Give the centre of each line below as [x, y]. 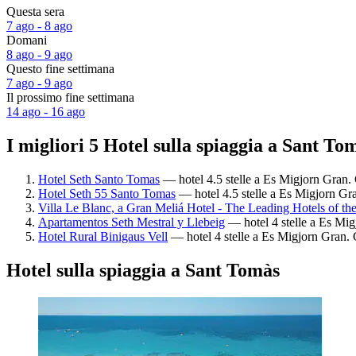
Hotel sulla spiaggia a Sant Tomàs [143, 270]
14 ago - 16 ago [46, 112]
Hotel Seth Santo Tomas [99, 179]
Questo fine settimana [60, 69]
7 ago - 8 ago [39, 26]
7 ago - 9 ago [39, 83]
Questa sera [35, 12]
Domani [27, 41]
